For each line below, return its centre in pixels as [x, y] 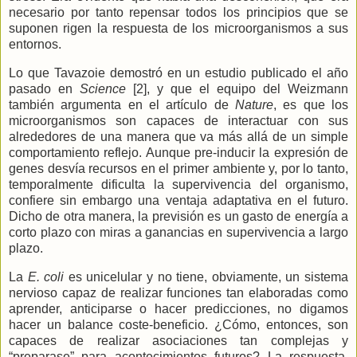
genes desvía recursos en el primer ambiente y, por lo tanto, [178, 168]
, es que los [311, 104]
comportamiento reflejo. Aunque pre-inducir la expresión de [178, 152]
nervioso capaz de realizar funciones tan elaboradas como [178, 292]
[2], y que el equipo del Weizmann [237, 88]
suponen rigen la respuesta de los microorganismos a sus [178, 29]
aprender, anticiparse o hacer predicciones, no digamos [178, 308]
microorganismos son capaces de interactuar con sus [178, 120]
